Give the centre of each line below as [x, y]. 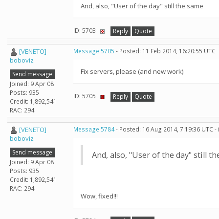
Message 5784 [94, 129]
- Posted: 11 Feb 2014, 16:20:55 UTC [165, 51]
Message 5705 [94, 51]
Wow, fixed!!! [99, 196]
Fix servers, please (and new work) [132, 71]
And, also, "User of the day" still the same [142, 6]
